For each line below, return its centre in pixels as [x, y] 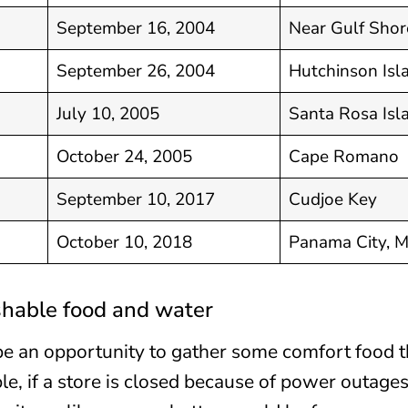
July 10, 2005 [108, 113]
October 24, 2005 [125, 156]
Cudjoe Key [333, 199]
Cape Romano [344, 156]
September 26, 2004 [136, 71]
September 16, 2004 [136, 28]
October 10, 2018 [125, 242]
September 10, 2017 [136, 199]
